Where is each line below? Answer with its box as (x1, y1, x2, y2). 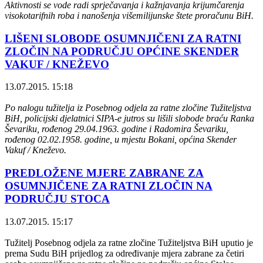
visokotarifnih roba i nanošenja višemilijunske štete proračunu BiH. (5, 10, 254, 21)
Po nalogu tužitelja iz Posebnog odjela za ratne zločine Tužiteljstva (5, 103, 251, 113)
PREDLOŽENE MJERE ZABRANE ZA (5, 166, 204, 179)
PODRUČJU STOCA (5, 192, 110, 205)
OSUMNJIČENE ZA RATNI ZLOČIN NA (5, 179, 213, 192)
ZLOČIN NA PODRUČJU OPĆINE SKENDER (5, 45, 239, 58)
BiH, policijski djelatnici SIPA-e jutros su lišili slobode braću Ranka (5, 113, 254, 124)
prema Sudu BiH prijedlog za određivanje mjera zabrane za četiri (5, 248, 244, 258)
